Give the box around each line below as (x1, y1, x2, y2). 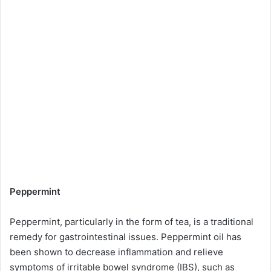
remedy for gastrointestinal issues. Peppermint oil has (10, 230, 241, 243)
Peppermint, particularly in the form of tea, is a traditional (10, 215, 253, 227)
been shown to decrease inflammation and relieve (10, 246, 223, 258)
